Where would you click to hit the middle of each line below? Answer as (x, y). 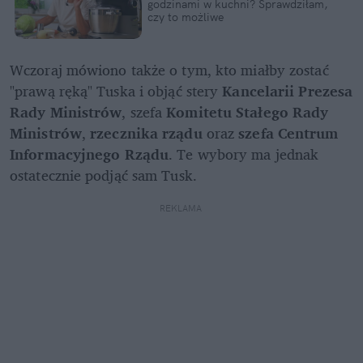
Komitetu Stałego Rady (248, 111)
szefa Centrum (288, 132)
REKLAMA (181, 208)
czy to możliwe (185, 17)
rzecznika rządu (146, 132)
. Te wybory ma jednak (244, 154)
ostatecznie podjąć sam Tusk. (105, 175)
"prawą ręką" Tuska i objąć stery (116, 90)
